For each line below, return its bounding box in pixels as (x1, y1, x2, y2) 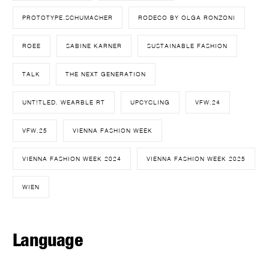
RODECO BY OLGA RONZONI (138, 14, 236, 22)
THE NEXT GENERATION (65, 70, 147, 78)
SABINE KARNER (66, 42, 122, 50)
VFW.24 (195, 98, 221, 106)
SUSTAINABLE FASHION (147, 42, 228, 50)
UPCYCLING (130, 98, 171, 106)
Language (13, 229, 82, 251)
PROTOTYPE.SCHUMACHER (22, 14, 113, 22)
